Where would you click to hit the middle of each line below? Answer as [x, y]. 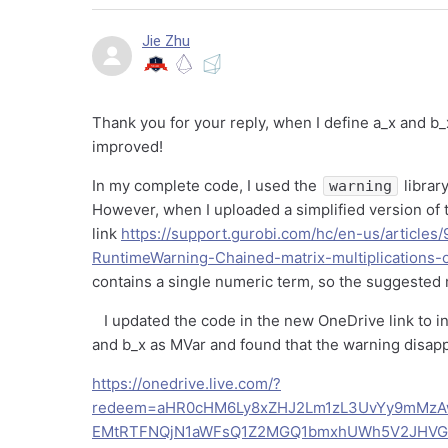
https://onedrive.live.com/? [186, 383]
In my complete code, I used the [206, 185]
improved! [133, 146]
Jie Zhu [166, 41]
